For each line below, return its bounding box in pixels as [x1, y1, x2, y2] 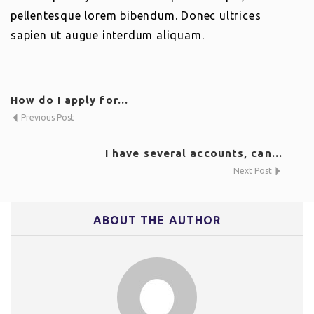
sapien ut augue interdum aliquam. [11, 29, 205, 41]
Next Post [233, 166, 274, 175]
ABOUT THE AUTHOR [93, 214, 221, 226]
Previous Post [19, 113, 74, 122]
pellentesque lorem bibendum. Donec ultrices [11, 9, 261, 22]
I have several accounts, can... [104, 147, 282, 159]
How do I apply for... [11, 94, 129, 106]
